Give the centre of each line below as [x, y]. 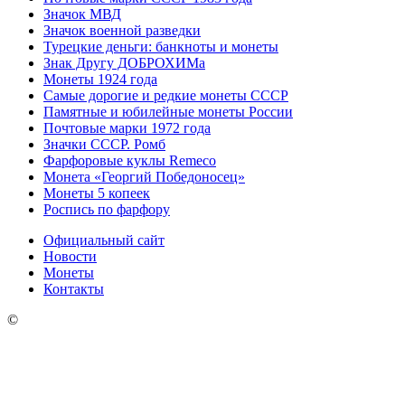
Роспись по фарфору [107, 210]
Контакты [74, 289]
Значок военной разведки [122, 31]
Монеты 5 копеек [97, 193]
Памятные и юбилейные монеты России [168, 112]
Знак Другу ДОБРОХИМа [124, 63]
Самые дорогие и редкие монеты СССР [166, 96]
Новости [70, 257]
